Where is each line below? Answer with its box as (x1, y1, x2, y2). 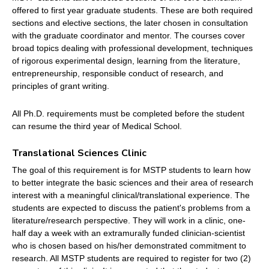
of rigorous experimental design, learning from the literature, (12, 56, 240, 66)
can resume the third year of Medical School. (12, 121, 182, 131)
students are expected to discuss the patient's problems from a (12, 202, 250, 213)
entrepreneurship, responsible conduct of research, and (12, 68, 223, 79)
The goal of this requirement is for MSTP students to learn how (12, 165, 250, 175)
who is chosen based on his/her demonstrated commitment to (12, 240, 246, 250)
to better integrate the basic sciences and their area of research (12, 177, 253, 187)
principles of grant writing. (12, 81, 109, 91)
